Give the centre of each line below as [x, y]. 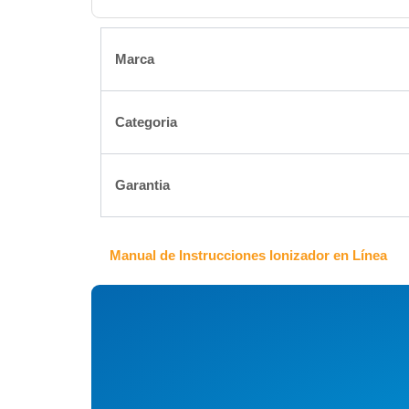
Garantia [142, 185]
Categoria [146, 122]
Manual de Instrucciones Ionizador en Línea [248, 256]
